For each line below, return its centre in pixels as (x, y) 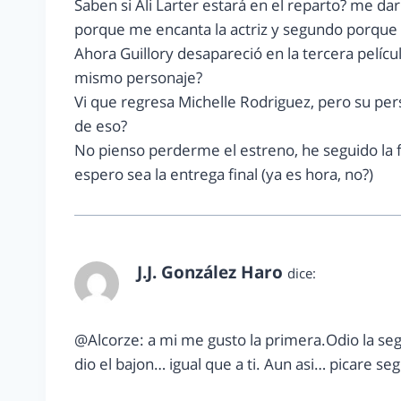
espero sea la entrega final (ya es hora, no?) (224, 175)
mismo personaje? (138, 78)
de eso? (101, 126)
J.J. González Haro (210, 273)
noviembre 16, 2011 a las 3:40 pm (237, 293)
